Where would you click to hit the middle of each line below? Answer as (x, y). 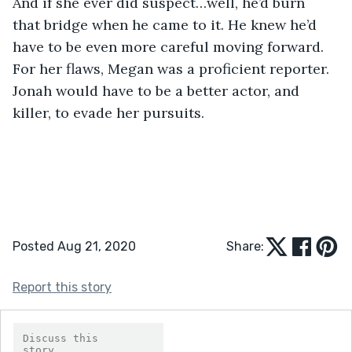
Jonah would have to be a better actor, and (158, 90)
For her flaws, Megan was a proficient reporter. (173, 68)
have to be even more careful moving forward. (170, 46)
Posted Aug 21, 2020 (74, 246)
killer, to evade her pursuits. (110, 112)
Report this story (62, 287)
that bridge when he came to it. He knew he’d (167, 24)
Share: (245, 246)
